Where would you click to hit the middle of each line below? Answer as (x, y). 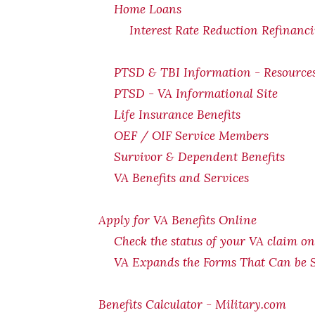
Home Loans (148, 9)
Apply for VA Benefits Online (178, 220)
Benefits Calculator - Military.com (192, 304)
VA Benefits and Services (181, 178)
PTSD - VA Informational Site (196, 94)
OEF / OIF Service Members (191, 136)
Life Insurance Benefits (177, 115)
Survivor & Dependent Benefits (199, 157)
